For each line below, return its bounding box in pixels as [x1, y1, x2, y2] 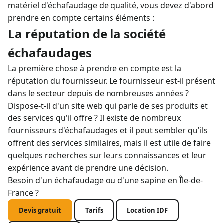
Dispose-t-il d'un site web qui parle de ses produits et [8, 100, 208, 111]
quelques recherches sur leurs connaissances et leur [8, 150, 206, 161]
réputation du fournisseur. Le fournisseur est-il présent [8, 75, 215, 86]
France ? [8, 187, 39, 198]
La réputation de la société [8, 25, 166, 42]
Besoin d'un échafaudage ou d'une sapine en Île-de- [8, 175, 203, 186]
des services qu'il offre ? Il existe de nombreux [8, 112, 181, 123]
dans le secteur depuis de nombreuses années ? [8, 88, 189, 99]
